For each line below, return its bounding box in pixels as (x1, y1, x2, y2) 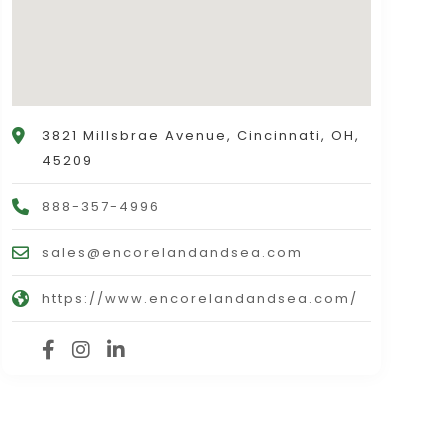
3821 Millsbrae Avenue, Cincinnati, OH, (41, 126, 360, 146)
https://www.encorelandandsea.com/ (41, 289, 358, 309)
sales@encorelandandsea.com (41, 243, 303, 263)
